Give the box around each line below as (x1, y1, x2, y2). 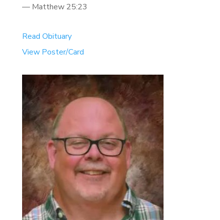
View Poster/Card (22, 46, 84, 57)
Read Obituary (22, 30, 72, 42)
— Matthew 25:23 (22, 1, 87, 12)
